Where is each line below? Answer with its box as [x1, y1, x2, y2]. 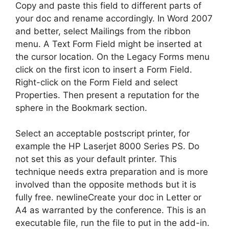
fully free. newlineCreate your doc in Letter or [15, 192, 201, 202]
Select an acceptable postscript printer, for [15, 128, 190, 139]
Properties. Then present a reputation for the [15, 89, 199, 100]
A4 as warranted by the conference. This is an [15, 205, 206, 215]
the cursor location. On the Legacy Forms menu [15, 51, 210, 62]
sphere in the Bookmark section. [15, 102, 147, 113]
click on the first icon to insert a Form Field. [15, 64, 192, 75]
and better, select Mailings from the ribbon [15, 26, 191, 36]
